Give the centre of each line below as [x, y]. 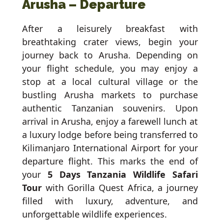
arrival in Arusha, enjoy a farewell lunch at [110, 122]
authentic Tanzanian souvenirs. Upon [110, 108]
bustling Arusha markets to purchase [110, 95]
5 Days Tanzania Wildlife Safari [123, 175]
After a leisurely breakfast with [110, 29]
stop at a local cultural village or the [110, 82]
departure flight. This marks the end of [110, 161]
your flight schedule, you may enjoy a [110, 69]
